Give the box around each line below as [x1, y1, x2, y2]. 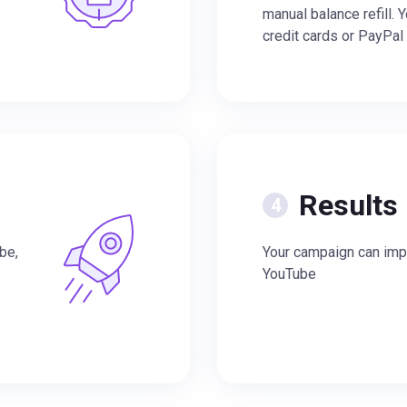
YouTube [263, 265, 316, 283]
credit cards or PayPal [263, 27, 403, 45]
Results [299, 188, 398, 223]
